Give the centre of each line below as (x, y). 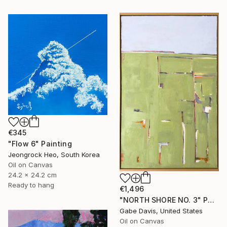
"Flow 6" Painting (40, 143)
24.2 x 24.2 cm (32, 175)
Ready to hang (31, 185)
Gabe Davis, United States (161, 211)
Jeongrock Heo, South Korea (54, 154)
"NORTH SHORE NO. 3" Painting (211, 200)
